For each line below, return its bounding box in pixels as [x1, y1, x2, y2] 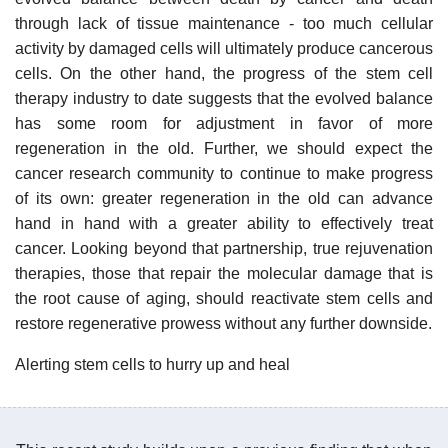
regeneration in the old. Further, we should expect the [15, 139, 433, 157]
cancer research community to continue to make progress [15, 164, 433, 182]
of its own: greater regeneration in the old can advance [15, 189, 433, 207]
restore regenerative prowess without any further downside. [15, 314, 432, 332]
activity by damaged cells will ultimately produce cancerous [15, 39, 433, 57]
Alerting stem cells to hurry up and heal [15, 355, 290, 373]
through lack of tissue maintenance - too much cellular [15, 14, 433, 32]
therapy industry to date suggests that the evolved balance [15, 89, 433, 107]
